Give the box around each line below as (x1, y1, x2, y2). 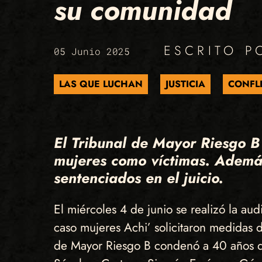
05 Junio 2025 (53, 45, 136, 58)
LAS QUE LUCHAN (58, 77, 143, 91)
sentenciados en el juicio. (53, 167, 223, 189)
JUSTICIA (165, 77, 205, 91)
